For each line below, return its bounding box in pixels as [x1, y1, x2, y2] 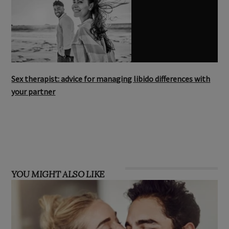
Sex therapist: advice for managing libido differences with [11, 74, 211, 84]
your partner [11, 86, 56, 97]
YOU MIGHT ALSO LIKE [11, 168, 105, 180]
